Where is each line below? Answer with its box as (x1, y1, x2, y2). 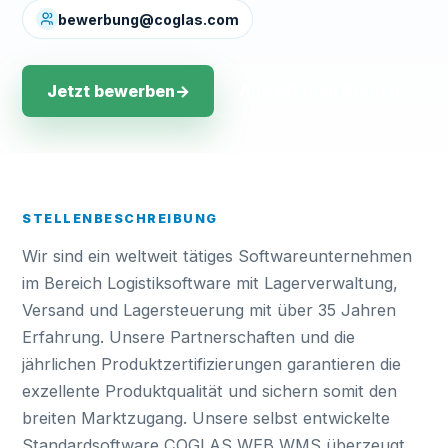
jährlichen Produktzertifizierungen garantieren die (22, 354, 402, 374)
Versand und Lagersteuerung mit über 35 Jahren (22, 300, 397, 320)
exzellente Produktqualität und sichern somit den (22, 381, 398, 401)
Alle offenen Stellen (239, 80, 401, 101)
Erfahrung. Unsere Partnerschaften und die (22, 327, 356, 347)
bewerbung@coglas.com (58, 10, 240, 28)
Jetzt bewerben (46, 80, 175, 101)
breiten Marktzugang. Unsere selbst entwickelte (22, 408, 391, 428)
